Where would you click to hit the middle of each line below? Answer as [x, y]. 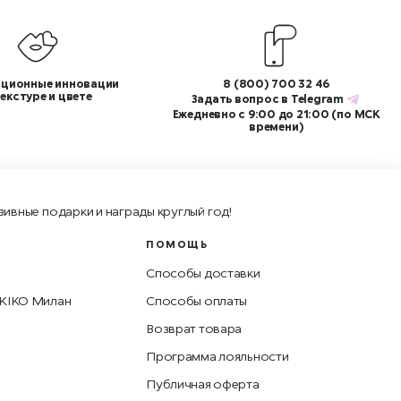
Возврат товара [194, 328]
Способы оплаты [197, 300]
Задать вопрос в [241, 99]
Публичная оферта [203, 384]
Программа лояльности [218, 356]
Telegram [317, 99]
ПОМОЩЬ [177, 244]
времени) [277, 127]
